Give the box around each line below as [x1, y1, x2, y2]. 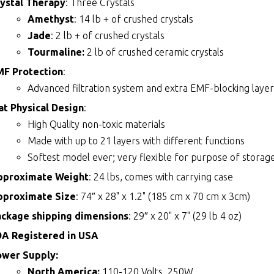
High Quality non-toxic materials [28, 119, 166, 130]
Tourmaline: [28, 46, 85, 58]
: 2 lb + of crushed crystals [51, 30, 165, 42]
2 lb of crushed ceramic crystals [84, 46, 224, 58]
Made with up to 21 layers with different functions [28, 135, 245, 147]
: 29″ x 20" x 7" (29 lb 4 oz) [128, 210, 242, 222]
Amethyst [28, 13, 75, 25]
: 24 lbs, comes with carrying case [89, 171, 234, 183]
